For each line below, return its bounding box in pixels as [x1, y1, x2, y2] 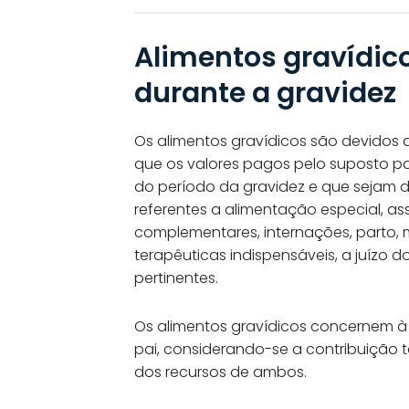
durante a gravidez [134, 73, 396, 112]
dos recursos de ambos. [134, 361, 307, 383]
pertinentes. [134, 267, 218, 288]
